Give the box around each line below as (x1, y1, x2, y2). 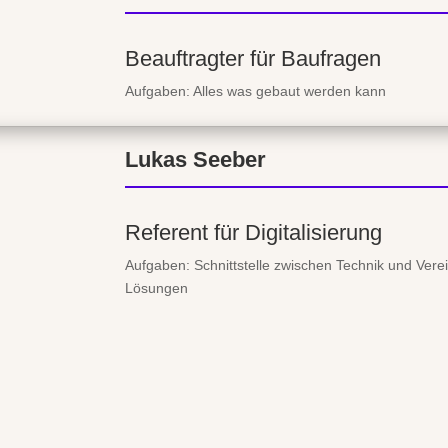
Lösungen (125, 279, 188, 296)
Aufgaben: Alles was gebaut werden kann (125, 83, 386, 100)
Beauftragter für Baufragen (125, 46, 381, 72)
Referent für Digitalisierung (125, 219, 382, 245)
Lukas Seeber (125, 146, 266, 172)
